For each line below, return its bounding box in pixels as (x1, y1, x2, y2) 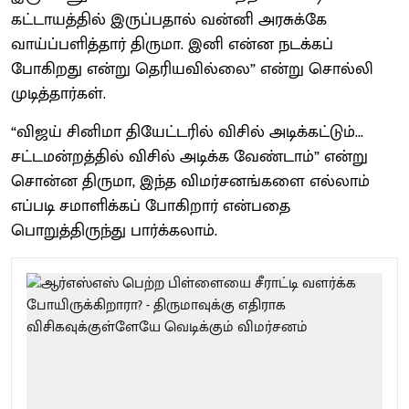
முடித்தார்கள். (11, 79, 106, 108)
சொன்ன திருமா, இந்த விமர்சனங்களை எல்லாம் (11, 167, 370, 195)
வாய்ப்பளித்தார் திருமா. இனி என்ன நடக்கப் (11, 30, 333, 58)
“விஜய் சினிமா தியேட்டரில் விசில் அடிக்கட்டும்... (11, 118, 363, 146)
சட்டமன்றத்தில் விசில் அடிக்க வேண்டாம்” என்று (11, 142, 368, 171)
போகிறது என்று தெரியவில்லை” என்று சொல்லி (11, 55, 373, 83)
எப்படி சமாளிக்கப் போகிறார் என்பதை (11, 192, 290, 220)
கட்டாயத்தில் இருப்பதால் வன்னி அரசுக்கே (11, 5, 327, 34)
